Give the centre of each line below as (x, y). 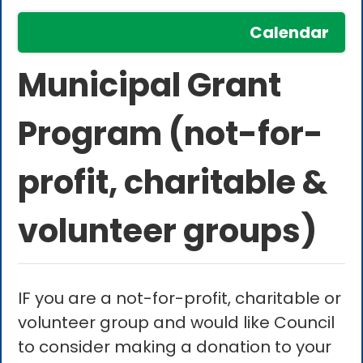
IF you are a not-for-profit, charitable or (180, 299)
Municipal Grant (150, 85)
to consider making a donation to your (175, 347)
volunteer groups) (168, 231)
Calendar (289, 33)
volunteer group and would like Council (177, 323)
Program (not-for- (171, 134)
